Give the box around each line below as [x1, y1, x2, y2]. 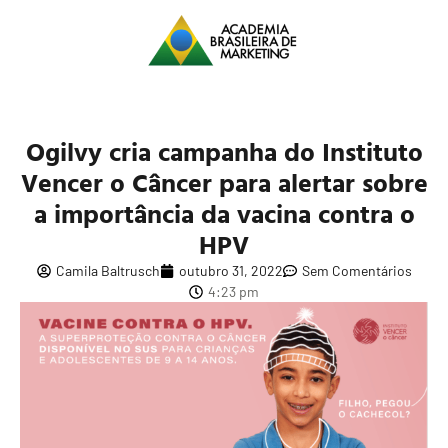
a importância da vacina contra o [33, 194, 415, 234]
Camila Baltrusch [55, 262, 160, 280]
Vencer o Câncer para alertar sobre [20, 163, 428, 203]
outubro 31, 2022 [178, 262, 283, 280]
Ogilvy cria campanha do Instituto [25, 132, 423, 172]
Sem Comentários [301, 262, 412, 280]
